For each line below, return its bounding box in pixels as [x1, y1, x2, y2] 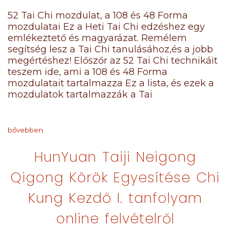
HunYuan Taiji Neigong [34, 147, 196, 166]
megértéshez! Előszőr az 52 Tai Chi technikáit [8, 55, 218, 66]
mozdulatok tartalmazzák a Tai [8, 89, 152, 100]
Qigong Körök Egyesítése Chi [10, 168, 220, 187]
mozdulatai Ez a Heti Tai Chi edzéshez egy [8, 21, 205, 32]
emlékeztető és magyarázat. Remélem [8, 32, 187, 44]
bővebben [8, 126, 43, 134]
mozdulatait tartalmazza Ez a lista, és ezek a [8, 78, 214, 89]
